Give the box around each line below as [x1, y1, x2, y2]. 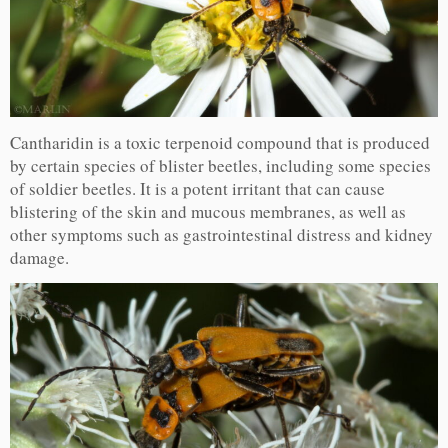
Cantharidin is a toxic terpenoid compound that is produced [10, 131, 430, 154]
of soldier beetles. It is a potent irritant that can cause [10, 177, 385, 200]
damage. [10, 246, 69, 269]
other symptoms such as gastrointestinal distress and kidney [10, 223, 433, 246]
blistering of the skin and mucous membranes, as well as [10, 200, 406, 223]
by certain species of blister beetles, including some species [10, 154, 431, 177]
